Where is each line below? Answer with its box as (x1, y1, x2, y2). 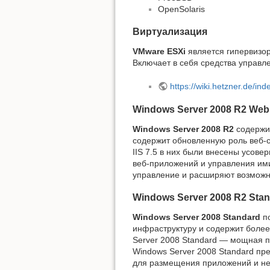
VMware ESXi (133, 46, 186, 57)
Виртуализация (133, 27, 207, 37)
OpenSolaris (158, 4, 205, 14)
